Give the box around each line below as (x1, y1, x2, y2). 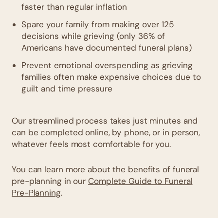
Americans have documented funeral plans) (21, 42, 192, 53)
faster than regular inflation (21, 1, 127, 12)
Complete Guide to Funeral (88, 175, 193, 186)
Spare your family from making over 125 (21, 18, 174, 30)
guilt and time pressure (21, 83, 112, 94)
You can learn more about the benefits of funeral (12, 163, 200, 175)
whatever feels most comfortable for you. (12, 138, 171, 149)
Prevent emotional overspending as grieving (21, 59, 193, 71)
